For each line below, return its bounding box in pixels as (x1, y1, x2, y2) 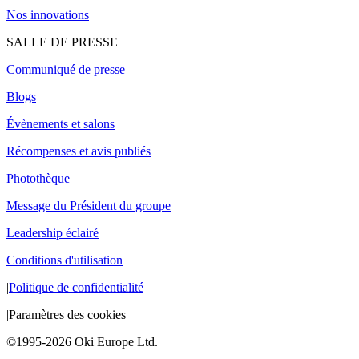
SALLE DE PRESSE (6, 34, 118, 49)
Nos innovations (6, 7, 89, 22)
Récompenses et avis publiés (6, 143, 151, 158)
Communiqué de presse (6, 62, 125, 76)
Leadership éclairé (6, 225, 99, 240)
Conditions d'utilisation (6, 252, 123, 267)
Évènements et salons (6, 116, 115, 131)
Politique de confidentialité (9, 280, 143, 294)
